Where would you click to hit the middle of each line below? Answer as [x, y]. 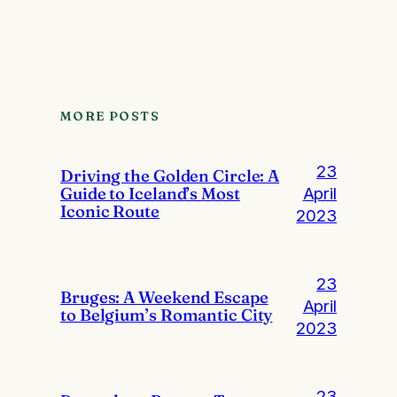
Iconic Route [110, 211]
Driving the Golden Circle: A [170, 175]
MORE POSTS [110, 116]
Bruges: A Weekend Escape [164, 297]
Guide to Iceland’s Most [150, 193]
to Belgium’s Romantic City [167, 315]
